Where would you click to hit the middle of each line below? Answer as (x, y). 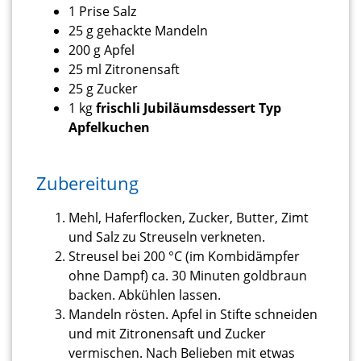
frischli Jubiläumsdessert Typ (189, 108)
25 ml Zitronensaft (124, 69)
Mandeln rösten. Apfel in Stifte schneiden (193, 315)
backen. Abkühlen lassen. (145, 295)
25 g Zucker (103, 88)
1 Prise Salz (102, 11)
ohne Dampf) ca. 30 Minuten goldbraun (188, 276)
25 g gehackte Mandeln (138, 30)
